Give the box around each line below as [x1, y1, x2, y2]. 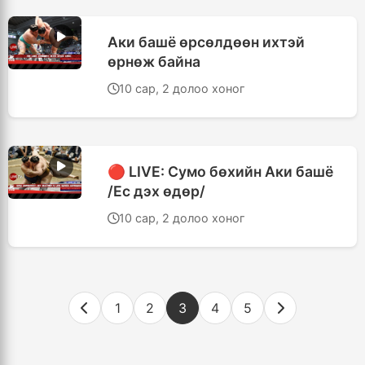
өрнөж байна [108, 53, 200, 70]
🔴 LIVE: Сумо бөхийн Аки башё [108, 163, 333, 180]
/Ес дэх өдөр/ [108, 182, 205, 200]
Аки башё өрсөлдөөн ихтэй [108, 33, 305, 51]
